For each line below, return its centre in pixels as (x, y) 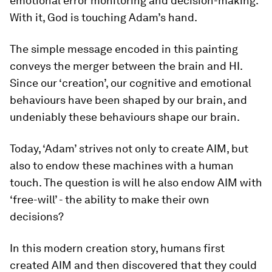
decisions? (37, 216)
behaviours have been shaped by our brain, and (128, 100)
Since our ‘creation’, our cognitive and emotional (131, 83)
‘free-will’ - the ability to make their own (110, 199)
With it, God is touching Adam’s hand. (104, 17)
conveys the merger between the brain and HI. (126, 66)
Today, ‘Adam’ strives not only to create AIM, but (129, 148)
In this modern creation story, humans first (117, 248)
